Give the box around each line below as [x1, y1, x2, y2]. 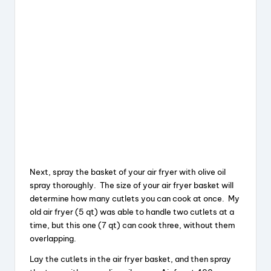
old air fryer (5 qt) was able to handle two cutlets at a [30, 207, 234, 217]
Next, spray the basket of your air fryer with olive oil [30, 167, 226, 177]
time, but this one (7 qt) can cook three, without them [30, 220, 235, 230]
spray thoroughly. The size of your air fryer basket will [30, 180, 233, 191]
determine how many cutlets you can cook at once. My [30, 194, 240, 204]
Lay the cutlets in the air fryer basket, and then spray [30, 254, 231, 264]
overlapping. [30, 233, 76, 244]
